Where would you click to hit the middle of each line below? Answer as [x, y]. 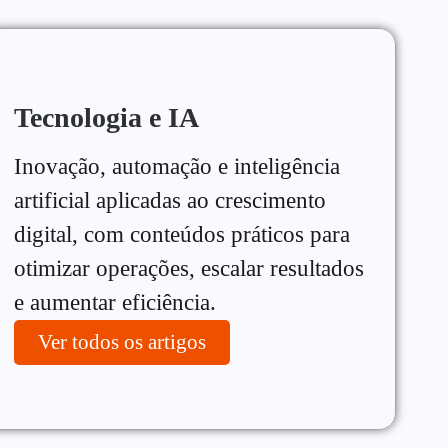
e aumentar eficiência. [114, 302]
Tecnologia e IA [106, 117]
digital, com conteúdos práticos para [181, 234]
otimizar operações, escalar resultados [188, 268]
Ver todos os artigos [121, 342]
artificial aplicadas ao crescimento [169, 200]
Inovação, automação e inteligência [176, 166]
